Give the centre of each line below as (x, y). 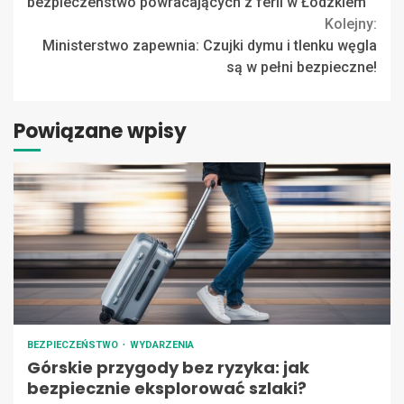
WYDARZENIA (162, 345)
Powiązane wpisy (100, 132)
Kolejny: (351, 24)
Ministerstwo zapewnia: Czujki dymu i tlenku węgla (210, 46)
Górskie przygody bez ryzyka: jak (168, 368)
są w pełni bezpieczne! (302, 68)
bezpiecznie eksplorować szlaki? (167, 389)
